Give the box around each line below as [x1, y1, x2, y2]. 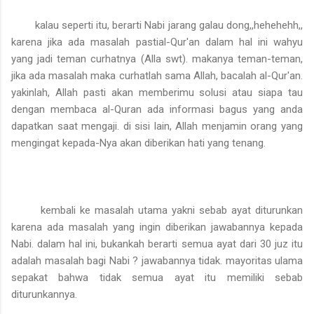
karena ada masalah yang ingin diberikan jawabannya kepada [11, 221, 303, 234]
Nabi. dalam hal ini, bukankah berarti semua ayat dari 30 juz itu [11, 238, 303, 251]
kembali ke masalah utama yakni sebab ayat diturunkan [11, 204, 303, 217]
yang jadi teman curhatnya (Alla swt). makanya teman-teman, [11, 53, 303, 66]
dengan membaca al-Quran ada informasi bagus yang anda [11, 103, 303, 116]
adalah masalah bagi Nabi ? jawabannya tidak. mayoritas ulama [11, 254, 303, 268]
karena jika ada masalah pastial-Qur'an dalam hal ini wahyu [11, 36, 303, 49]
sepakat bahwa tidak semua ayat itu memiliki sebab [11, 271, 303, 285]
